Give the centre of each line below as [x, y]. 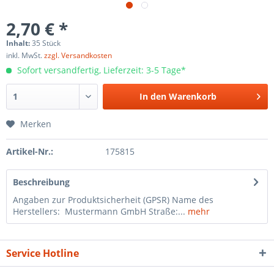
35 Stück [46, 43]
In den [153, 96]
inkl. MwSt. [25, 55]
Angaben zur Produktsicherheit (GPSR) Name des [113, 200]
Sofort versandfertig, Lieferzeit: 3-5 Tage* [100, 70]
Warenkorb [193, 96]
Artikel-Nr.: [30, 151]
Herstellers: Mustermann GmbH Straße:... [99, 211]
